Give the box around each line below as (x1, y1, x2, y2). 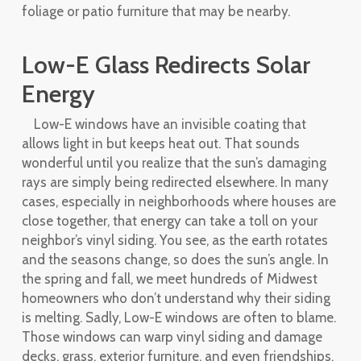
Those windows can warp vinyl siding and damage (21, 329, 322, 345)
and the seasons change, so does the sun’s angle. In (21, 251, 329, 268)
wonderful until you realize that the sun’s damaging (21, 155, 326, 171)
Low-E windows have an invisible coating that (33, 116, 306, 132)
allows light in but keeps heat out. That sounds (21, 135, 300, 151)
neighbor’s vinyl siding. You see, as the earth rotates (21, 232, 328, 248)
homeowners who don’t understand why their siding (21, 290, 330, 306)
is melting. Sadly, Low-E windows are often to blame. (21, 309, 336, 326)
